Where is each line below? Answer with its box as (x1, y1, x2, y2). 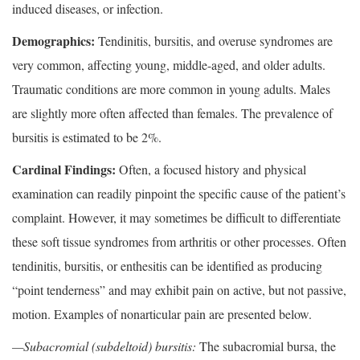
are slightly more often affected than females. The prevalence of (12, 104, 333, 122)
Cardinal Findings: (12, 160, 119, 179)
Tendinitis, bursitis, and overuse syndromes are (95, 32, 333, 50)
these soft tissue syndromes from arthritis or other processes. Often (12, 233, 346, 251)
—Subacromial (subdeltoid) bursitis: (12, 337, 196, 355)
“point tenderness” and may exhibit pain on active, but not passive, (12, 281, 346, 299)
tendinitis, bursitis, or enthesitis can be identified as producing (12, 257, 322, 275)
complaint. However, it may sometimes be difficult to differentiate (12, 209, 341, 227)
